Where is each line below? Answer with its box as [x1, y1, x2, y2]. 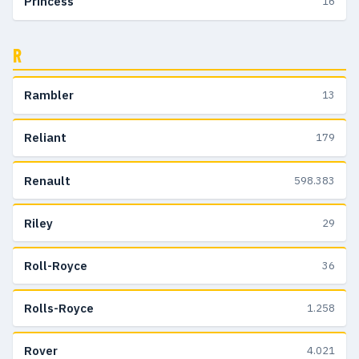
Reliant [24, 130, 67, 146]
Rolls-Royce [24, 301, 94, 317]
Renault [24, 172, 71, 188]
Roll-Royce [24, 257, 87, 273]
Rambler [24, 87, 74, 103]
